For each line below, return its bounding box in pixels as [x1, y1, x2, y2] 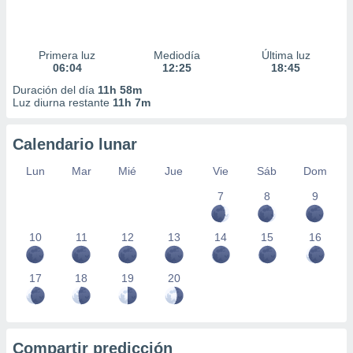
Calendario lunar [13, 136, 137, 153]
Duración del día [13, 84, 98, 96]
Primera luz [39, 49, 96, 61]
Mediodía [153, 49, 200, 61]
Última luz [261, 49, 310, 61]
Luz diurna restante [13, 96, 113, 109]
